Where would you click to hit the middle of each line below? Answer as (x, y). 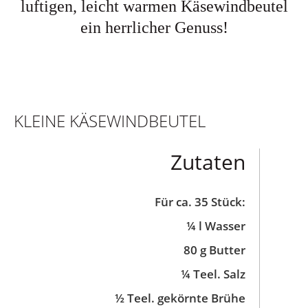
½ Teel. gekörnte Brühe (180, 298)
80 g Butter (214, 250)
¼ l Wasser (216, 226)
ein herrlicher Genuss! (154, 27)
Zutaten (208, 162)
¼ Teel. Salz (213, 274)
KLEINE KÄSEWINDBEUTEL (110, 121)
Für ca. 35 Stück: (200, 202)
